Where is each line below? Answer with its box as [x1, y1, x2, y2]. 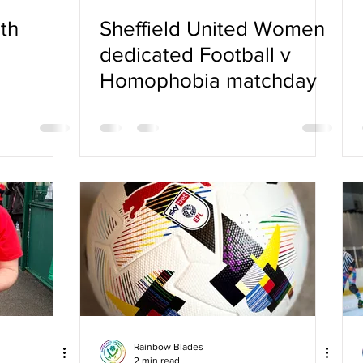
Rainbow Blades [134, 341, 203, 352]
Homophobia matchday [100, 69, 317, 92]
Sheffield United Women [100, 17, 325, 40]
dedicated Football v [100, 43, 291, 66]
